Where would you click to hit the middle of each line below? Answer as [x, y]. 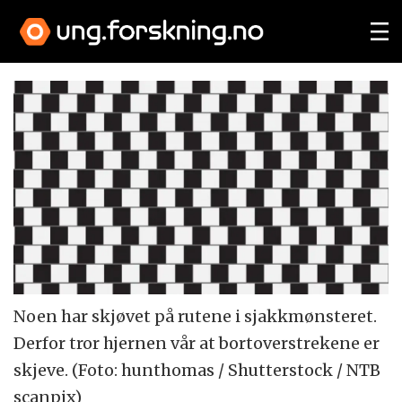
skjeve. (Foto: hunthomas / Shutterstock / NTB [197, 371]
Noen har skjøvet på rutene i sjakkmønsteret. [196, 317]
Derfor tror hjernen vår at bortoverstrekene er [197, 344]
